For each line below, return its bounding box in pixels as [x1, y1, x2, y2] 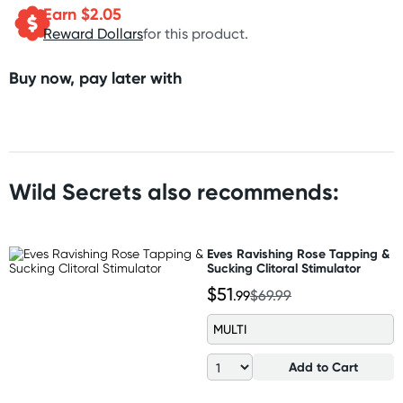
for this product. [143, 24, 248, 42]
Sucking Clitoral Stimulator [207, 260, 361, 276]
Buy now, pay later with [9, 67, 182, 88]
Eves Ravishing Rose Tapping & [207, 246, 390, 262]
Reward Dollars [43, 24, 143, 42]
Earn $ [43, 3, 90, 24]
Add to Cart [289, 359, 358, 375]
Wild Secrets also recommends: [9, 178, 339, 206]
